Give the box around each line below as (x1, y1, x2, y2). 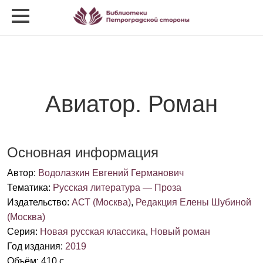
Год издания (7, 241, 60, 251)
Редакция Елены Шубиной (136, 197, 251, 207)
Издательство (7, 197, 67, 207)
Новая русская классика (40, 227, 146, 237)
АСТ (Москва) (72, 197, 131, 207)
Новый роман (150, 227, 210, 237)
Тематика (7, 183, 48, 193)
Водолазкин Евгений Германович (38, 168, 184, 178)
